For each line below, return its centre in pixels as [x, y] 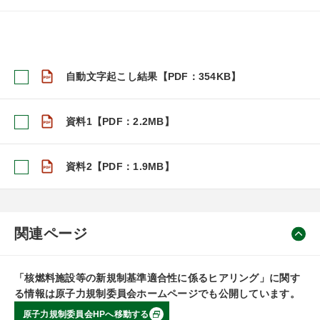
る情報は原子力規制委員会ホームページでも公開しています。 [157, 294]
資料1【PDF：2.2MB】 [120, 121]
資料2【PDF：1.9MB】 [120, 166]
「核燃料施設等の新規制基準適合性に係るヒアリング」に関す [157, 278]
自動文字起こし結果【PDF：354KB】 [154, 76]
